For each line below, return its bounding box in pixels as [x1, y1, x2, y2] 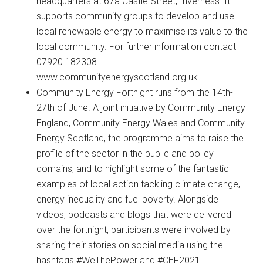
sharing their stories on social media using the [36, 240, 224, 251]
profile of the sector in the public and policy [36, 148, 214, 160]
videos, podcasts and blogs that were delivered [36, 209, 232, 221]
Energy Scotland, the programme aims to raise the [36, 133, 244, 144]
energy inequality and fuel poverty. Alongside [36, 194, 219, 205]
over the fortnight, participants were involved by [36, 224, 231, 236]
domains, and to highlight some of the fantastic [36, 163, 230, 175]
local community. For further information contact [36, 41, 237, 53]
